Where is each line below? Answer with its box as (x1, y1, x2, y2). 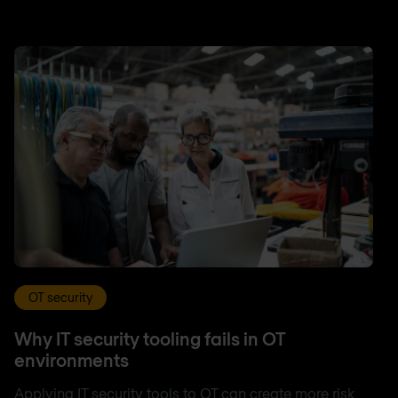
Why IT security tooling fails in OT (14, 327, 285, 349)
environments (14, 348, 129, 370)
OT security (28, 289, 92, 305)
